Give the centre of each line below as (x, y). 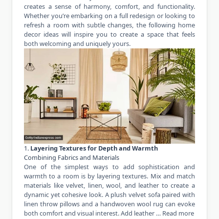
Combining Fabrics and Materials (72, 157)
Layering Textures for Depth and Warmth (94, 148)
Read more (178, 213)
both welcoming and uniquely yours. (77, 44)
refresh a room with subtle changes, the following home (109, 25)
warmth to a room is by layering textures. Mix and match (109, 176)
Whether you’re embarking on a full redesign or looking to (109, 16)
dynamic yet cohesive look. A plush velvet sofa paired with (109, 195)
